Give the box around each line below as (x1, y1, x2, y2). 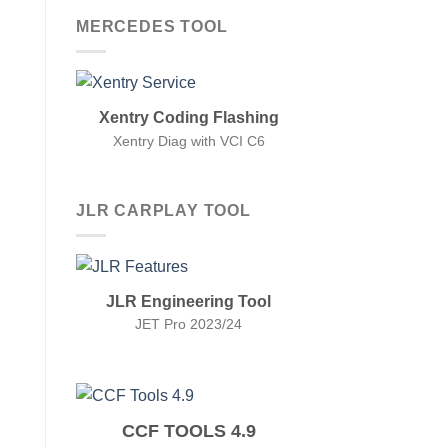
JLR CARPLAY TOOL (76, 202, 251, 220)
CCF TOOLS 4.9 (121, 420, 256, 441)
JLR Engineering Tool (106, 291, 271, 310)
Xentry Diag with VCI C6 (112, 132, 265, 149)
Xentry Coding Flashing (98, 107, 279, 126)
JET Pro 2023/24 (135, 316, 242, 333)
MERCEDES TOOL (76, 18, 228, 36)
